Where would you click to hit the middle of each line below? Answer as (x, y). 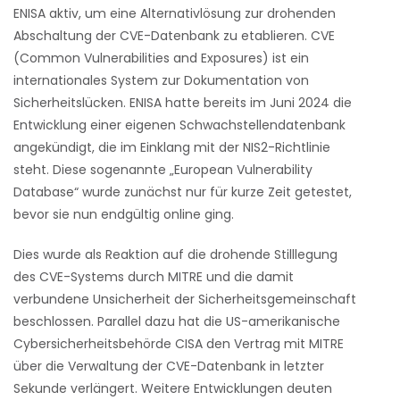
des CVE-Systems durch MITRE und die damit (154, 277)
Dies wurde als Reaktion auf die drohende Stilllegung (175, 254)
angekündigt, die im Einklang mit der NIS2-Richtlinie (172, 147)
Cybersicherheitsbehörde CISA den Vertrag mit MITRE (179, 344)
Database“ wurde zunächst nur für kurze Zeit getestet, (183, 192)
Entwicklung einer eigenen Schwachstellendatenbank (179, 125)
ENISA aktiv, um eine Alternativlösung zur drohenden (175, 13)
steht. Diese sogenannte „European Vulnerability (163, 170)
